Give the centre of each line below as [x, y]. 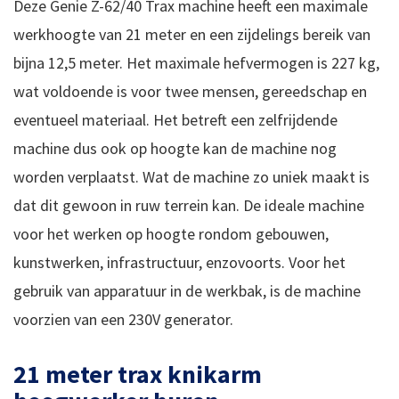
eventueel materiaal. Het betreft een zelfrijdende [175, 120]
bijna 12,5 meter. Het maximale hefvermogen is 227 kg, [196, 63]
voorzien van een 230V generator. [123, 320]
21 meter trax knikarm [138, 375]
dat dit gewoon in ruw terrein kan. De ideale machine [189, 206]
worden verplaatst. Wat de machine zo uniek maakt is [191, 177]
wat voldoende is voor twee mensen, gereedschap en [190, 92]
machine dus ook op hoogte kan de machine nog [175, 149]
